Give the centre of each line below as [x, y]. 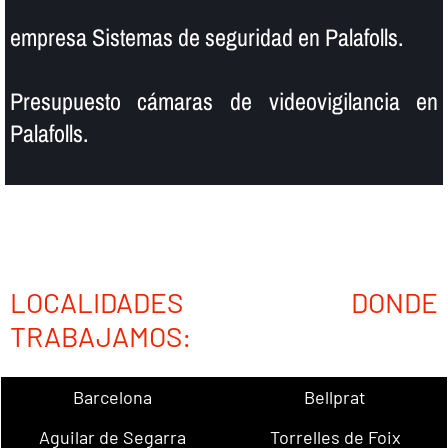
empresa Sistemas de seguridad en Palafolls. [206, 36]
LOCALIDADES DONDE [224, 302]
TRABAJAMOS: [100, 336]
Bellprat [335, 397]
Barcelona [112, 397]
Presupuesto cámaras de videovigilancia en [224, 100]
